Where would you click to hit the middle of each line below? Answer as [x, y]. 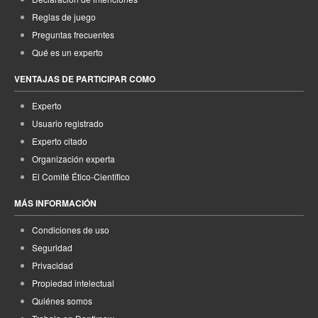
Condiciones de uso [71, 230]
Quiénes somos [62, 301]
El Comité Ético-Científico [81, 176]
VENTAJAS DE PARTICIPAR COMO [85, 79]
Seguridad [52, 247]
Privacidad [53, 265]
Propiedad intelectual [73, 283]
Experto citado [60, 141]
